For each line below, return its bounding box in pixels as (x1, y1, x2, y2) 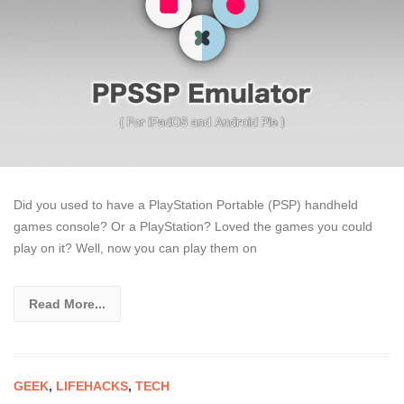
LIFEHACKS (56, 379, 128, 394)
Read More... (29, 297, 106, 312)
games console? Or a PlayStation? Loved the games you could (14, 219, 372, 234)
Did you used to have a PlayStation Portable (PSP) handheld (14, 197, 358, 213)
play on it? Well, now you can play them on (14, 241, 257, 256)
